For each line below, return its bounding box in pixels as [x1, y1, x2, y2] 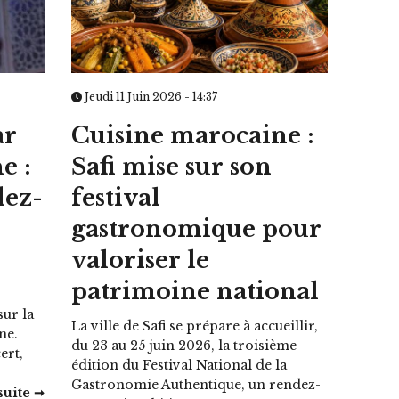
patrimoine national [71, 277, 320, 305]
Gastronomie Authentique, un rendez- [71, 376, 322, 393]
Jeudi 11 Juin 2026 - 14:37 [82, 89, 218, 103]
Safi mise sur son [71, 152, 273, 181]
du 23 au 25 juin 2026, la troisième [71, 337, 297, 354]
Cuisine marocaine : [71, 121, 315, 150]
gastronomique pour [71, 215, 322, 243]
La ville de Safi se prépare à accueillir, [71, 317, 319, 334]
